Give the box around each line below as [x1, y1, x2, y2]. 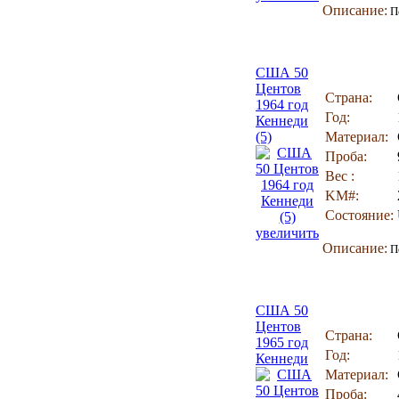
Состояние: [325, 208, 394, 223]
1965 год [256, 335, 308, 350]
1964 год [256, 97, 308, 112]
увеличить [256, 225, 319, 240]
